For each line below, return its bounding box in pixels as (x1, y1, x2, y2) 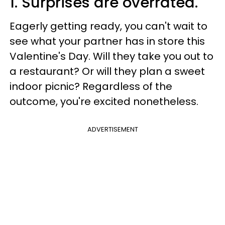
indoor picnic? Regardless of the (10, 79, 172, 93)
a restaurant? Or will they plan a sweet (10, 64, 205, 78)
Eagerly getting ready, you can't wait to (10, 19, 207, 33)
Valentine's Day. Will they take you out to (10, 49, 213, 63)
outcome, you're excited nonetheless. (10, 94, 198, 108)
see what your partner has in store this (10, 34, 205, 48)
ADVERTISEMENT (87, 125, 138, 134)
